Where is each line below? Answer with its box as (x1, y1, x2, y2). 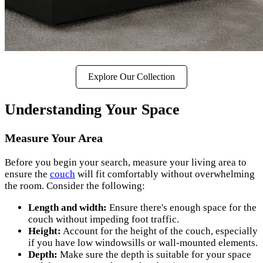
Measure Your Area (5, 131, 103, 144)
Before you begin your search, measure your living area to (5, 156, 247, 168)
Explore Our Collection (88, 72, 175, 82)
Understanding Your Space (5, 101, 180, 119)
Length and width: (28, 201, 107, 213)
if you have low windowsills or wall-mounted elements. (28, 237, 258, 248)
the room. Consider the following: (5, 180, 145, 191)
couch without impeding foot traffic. (28, 213, 179, 225)
